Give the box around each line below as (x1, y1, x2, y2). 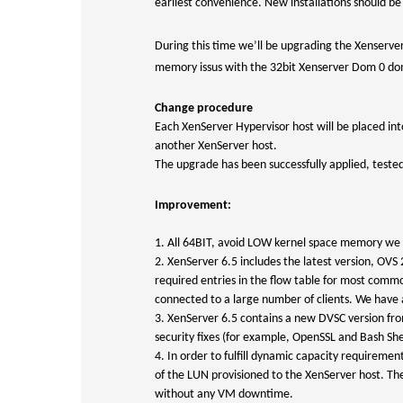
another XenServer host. (155, 139, 277, 153)
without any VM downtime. (155, 388, 293, 401)
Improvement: (155, 199, 231, 212)
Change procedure (155, 102, 253, 115)
